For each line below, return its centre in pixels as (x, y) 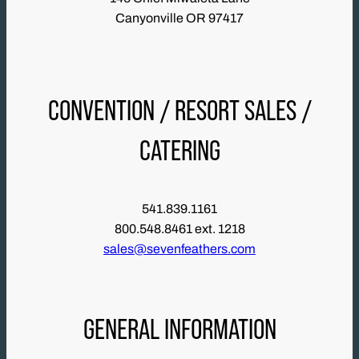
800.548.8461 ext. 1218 (179, 229)
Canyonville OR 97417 (179, 18)
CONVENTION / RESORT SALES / (179, 110)
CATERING (179, 150)
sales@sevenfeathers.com (179, 249)
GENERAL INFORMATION (179, 329)
